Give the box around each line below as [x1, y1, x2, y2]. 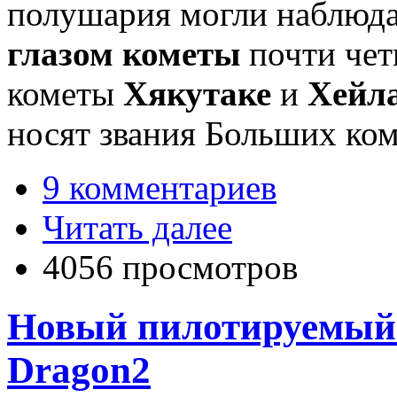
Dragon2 [7, 348, 151, 391]
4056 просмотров [43, 247, 298, 286]
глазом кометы [7, 34, 240, 73]
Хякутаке [123, 74, 271, 113]
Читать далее [43, 207, 232, 246]
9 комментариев [43, 167, 276, 206]
